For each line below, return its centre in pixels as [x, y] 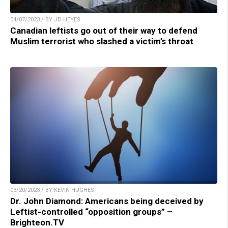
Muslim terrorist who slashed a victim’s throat [102, 41]
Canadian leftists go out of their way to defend [104, 30]
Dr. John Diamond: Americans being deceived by [107, 201]
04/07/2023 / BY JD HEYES [45, 19]
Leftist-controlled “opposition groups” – [91, 211]
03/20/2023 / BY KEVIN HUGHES [52, 190]
